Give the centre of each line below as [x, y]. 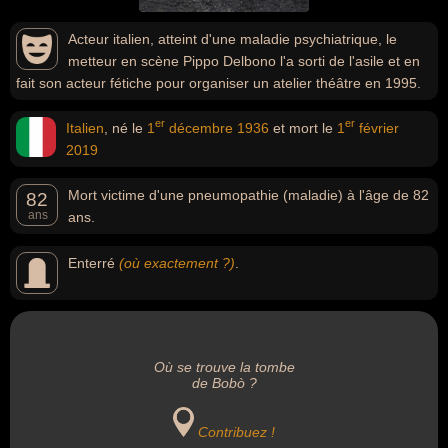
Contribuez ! [237, 432]
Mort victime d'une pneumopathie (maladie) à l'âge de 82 [248, 195]
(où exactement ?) [177, 263]
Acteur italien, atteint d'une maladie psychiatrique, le [232, 39]
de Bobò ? [224, 383]
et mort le [303, 128]
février [377, 128]
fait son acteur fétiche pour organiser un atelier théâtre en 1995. [218, 83]
